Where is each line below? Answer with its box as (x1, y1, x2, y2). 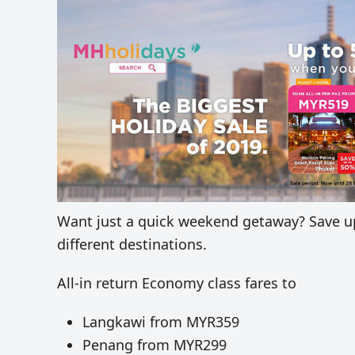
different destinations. (57, 235, 207, 254)
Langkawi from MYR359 (82, 312, 239, 332)
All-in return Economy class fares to (57, 273, 296, 293)
